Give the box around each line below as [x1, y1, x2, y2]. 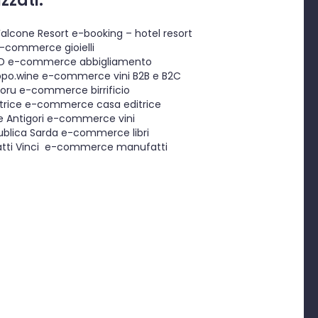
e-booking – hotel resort [68, 26, 192, 41]
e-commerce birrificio [16, 83, 130, 98]
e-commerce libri [57, 126, 149, 141]
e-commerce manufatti [38, 140, 168, 155]
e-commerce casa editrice [21, 97, 161, 112]
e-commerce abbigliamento [4, 55, 152, 70]
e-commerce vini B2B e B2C [38, 69, 181, 84]
